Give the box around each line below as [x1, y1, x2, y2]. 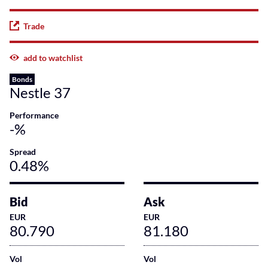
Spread [10, 147, 36, 157]
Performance [10, 110, 59, 120]
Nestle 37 [10, 84, 71, 101]
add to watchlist [23, 53, 83, 63]
